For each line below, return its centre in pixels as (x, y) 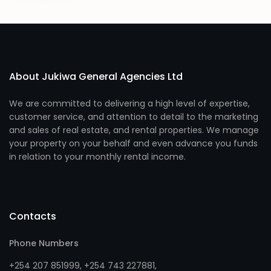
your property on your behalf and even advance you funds (134, 143)
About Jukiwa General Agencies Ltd (96, 76)
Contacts (33, 216)
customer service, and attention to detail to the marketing (134, 116)
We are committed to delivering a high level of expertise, (130, 103)
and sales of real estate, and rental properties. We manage (134, 130)
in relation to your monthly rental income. (98, 156)
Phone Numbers (44, 243)
